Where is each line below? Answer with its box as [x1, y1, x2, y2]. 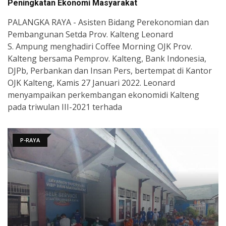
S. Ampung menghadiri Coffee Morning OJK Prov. [8, 40, 192, 52]
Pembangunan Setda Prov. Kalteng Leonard [8, 28, 173, 40]
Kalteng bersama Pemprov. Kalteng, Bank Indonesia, [8, 52, 206, 64]
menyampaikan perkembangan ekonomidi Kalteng [8, 89, 199, 100]
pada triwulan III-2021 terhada [8, 101, 122, 112]
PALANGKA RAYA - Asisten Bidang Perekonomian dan [8, 16, 209, 28]
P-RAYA [20, 136, 40, 144]
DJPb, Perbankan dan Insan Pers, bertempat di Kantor [8, 65, 212, 76]
